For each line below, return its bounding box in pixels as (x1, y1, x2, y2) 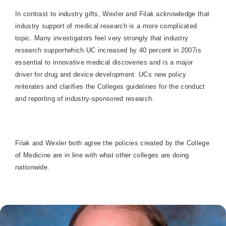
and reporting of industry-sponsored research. (15, 95, 154, 102)
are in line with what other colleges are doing (50, 151, 189, 159)
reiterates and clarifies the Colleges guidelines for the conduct (15, 83, 205, 90)
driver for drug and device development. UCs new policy (15, 71, 187, 78)
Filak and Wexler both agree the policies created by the (15, 139, 187, 147)
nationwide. (15, 163, 50, 171)
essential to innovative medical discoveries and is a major (15, 59, 193, 66)
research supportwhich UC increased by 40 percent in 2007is (15, 46, 201, 54)
